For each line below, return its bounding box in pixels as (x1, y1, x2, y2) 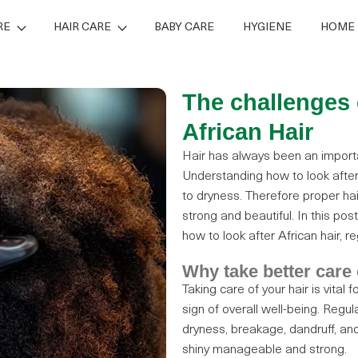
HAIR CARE (53, 22, 111, 34)
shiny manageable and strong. (182, 344, 348, 356)
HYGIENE (242, 22, 292, 34)
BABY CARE (153, 22, 214, 34)
